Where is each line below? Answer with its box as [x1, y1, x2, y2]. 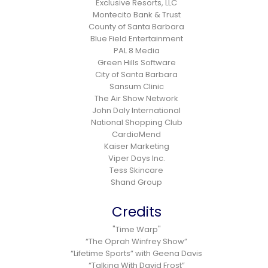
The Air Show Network [95, 92, 178, 104]
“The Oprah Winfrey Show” [86, 235, 187, 247]
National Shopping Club [90, 116, 182, 128]
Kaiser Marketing [103, 140, 169, 152]
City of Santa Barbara [95, 68, 178, 80]
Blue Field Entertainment [90, 32, 183, 44]
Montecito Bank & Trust [92, 8, 181, 20]
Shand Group [111, 176, 162, 188]
